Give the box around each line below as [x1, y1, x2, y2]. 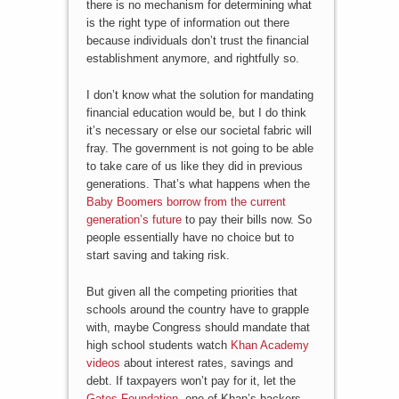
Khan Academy [230, 338, 309, 353]
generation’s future [85, 213, 182, 227]
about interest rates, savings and [119, 356, 293, 370]
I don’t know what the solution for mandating [85, 88, 313, 102]
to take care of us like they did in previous [85, 159, 303, 174]
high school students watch [85, 338, 231, 353]
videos [85, 356, 120, 370]
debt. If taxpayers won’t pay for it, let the [85, 374, 296, 388]
